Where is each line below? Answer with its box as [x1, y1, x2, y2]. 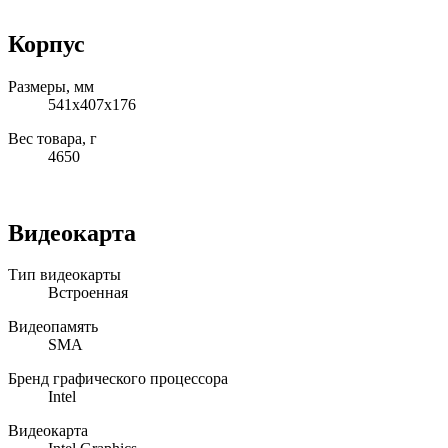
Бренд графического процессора [8, 370, 228, 388]
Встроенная [48, 284, 128, 302]
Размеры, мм [8, 77, 94, 95]
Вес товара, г [8, 129, 97, 147]
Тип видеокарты [8, 266, 121, 284]
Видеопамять [8, 318, 98, 336]
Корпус [8, 30, 85, 57]
